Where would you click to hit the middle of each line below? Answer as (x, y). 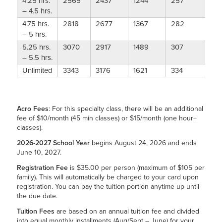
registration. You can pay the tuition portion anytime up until (108, 186)
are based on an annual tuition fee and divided (127, 211)
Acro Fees (32, 109)
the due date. (37, 196)
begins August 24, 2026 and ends (143, 143)
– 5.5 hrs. (37, 58)
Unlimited (37, 71)
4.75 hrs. (35, 24)
